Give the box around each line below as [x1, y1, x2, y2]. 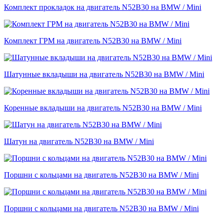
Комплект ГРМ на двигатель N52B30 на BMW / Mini [4, 37, 182, 45]
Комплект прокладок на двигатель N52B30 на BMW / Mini [4, 3, 201, 12]
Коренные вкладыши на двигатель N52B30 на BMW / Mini [4, 104, 202, 112]
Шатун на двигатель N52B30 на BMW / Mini [4, 137, 154, 146]
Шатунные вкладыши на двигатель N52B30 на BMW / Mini [4, 70, 204, 79]
